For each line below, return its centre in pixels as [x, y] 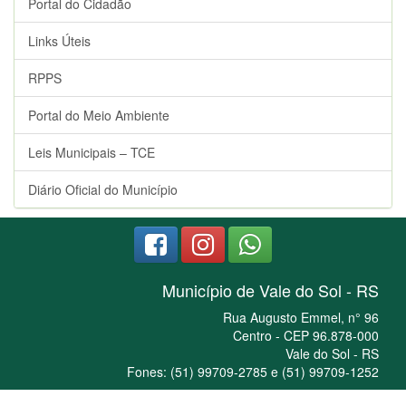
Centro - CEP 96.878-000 [306, 335]
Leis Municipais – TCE [92, 152]
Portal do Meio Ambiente [99, 115]
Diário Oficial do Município [103, 189]
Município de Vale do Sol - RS [271, 290]
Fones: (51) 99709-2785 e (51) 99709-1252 [253, 372]
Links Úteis [59, 41]
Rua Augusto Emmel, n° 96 [301, 317]
